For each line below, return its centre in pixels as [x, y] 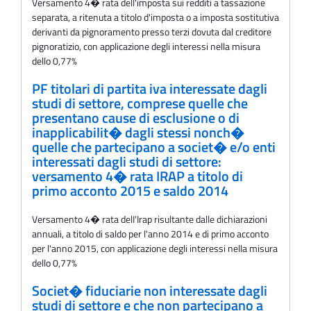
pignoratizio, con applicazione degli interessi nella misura [146, 47]
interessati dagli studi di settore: [127, 161]
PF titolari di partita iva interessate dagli [150, 89]
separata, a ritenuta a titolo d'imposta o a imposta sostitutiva [155, 17]
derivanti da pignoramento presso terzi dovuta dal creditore [152, 32]
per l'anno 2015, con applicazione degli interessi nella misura [155, 249]
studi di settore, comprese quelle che [140, 103]
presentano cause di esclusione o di [136, 118]
